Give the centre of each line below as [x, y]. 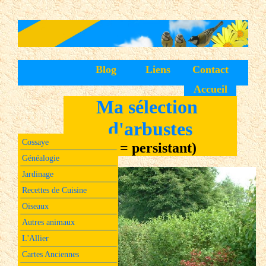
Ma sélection [147, 107]
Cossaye [35, 142]
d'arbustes [151, 129]
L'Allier [35, 238]
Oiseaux [35, 206]
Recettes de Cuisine [54, 190]
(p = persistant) [151, 148]
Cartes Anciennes [50, 254]
